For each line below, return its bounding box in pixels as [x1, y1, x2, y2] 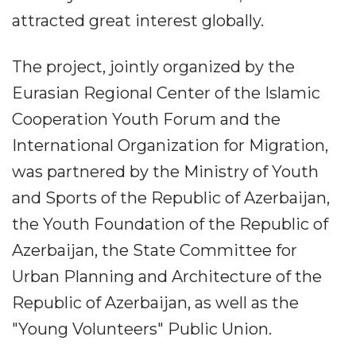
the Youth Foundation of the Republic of [12, 215, 328, 234]
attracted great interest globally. [12, 11, 264, 31]
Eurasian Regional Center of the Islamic [12, 83, 320, 103]
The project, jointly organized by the [12, 57, 295, 77]
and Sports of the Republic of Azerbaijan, [12, 188, 330, 208]
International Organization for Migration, [12, 136, 328, 156]
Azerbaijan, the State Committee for [12, 241, 297, 261]
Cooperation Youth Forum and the [12, 110, 281, 130]
